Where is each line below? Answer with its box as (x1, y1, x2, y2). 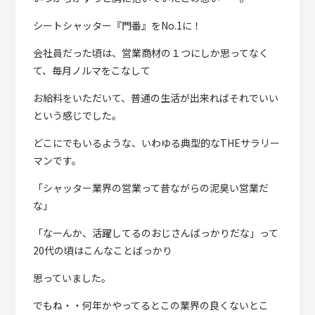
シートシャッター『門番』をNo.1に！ (32, 18, 202, 32)
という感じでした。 (32, 108, 122, 122)
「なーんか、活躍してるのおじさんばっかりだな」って (32, 225, 278, 240)
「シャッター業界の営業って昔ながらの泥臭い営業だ (32, 180, 269, 195)
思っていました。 (32, 270, 111, 285)
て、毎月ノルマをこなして (32, 63, 150, 77)
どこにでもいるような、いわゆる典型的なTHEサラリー (32, 135, 280, 150)
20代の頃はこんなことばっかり (32, 243, 172, 257)
